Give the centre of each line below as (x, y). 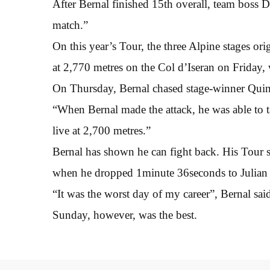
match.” (70, 25)
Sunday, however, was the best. (125, 215)
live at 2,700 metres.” (102, 130)
